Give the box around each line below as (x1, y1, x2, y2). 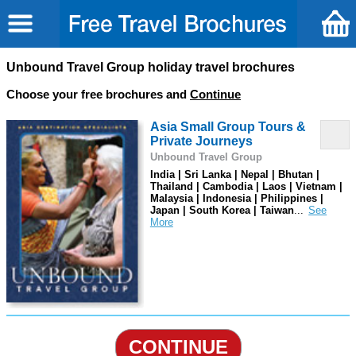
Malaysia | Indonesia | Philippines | (149, 192, 323, 205)
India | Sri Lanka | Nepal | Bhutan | (149, 168, 319, 181)
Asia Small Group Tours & (149, 120, 306, 133)
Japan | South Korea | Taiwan (149, 204, 294, 217)
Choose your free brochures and (6, 87, 190, 101)
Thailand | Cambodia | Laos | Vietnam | (149, 180, 342, 193)
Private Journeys (149, 134, 253, 148)
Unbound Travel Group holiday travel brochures (6, 60, 295, 74)
